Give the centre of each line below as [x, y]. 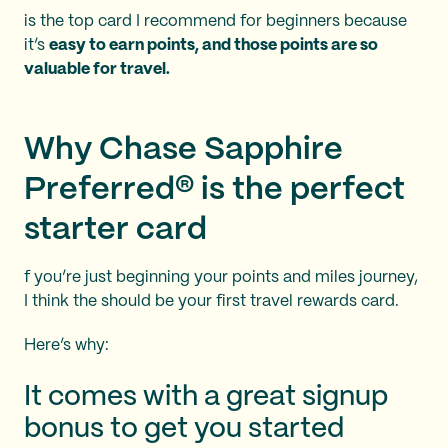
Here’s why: [68, 345]
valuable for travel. [97, 69]
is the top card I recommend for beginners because [215, 21]
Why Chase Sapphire [183, 150]
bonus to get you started [184, 429]
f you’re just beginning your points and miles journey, [221, 277]
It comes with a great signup [206, 397]
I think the [62, 301]
